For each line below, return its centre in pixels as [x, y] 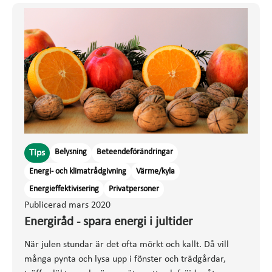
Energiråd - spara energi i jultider [108, 222]
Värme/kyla [155, 171]
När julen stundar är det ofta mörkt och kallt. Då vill [127, 244]
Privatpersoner [134, 189]
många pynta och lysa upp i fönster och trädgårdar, [125, 259]
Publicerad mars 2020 [67, 205]
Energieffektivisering [64, 189]
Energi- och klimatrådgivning [78, 171]
